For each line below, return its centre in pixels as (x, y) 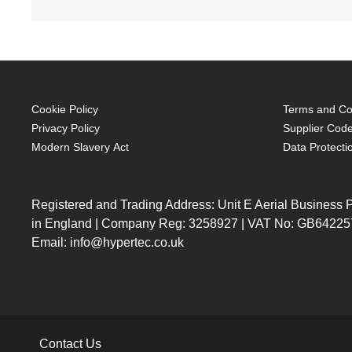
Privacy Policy (66, 128)
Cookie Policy (65, 109)
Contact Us (70, 343)
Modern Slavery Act (80, 147)
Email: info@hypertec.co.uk (108, 242)
